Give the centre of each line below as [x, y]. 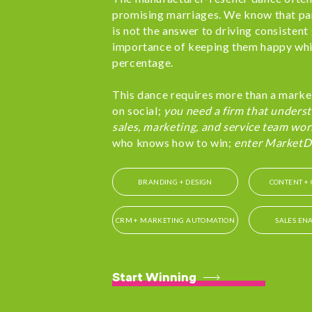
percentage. [143, 63]
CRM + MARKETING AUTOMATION [175, 220]
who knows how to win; [173, 143]
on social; [138, 111]
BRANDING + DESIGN [175, 182]
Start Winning [154, 278]
